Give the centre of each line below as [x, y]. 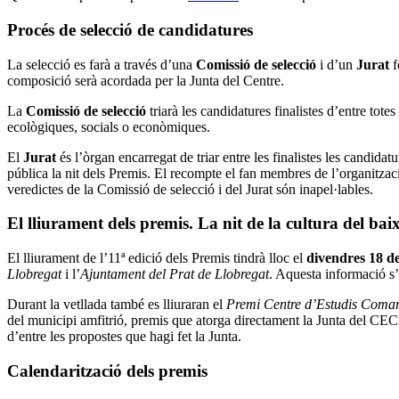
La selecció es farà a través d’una [102, 64]
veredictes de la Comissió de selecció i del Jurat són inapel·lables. [190, 189]
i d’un [336, 64]
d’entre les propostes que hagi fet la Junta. [124, 336]
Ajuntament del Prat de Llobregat [175, 274]
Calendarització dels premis [107, 370]
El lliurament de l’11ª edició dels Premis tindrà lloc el [157, 258]
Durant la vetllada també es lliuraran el [117, 304]
